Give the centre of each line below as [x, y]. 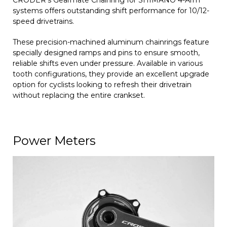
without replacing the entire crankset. [79, 95]
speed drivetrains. [43, 21]
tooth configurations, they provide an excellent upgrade [111, 74]
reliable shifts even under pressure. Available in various [108, 63]
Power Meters [54, 140]
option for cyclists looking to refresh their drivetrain [102, 84]
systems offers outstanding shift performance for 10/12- [111, 10]
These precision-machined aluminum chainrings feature [111, 42]
